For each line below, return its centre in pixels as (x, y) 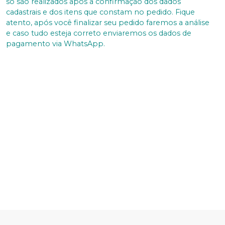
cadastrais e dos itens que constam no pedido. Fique (100, 12)
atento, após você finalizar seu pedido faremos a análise (108, 22)
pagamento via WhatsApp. (55, 43)
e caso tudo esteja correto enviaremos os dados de (99, 33)
